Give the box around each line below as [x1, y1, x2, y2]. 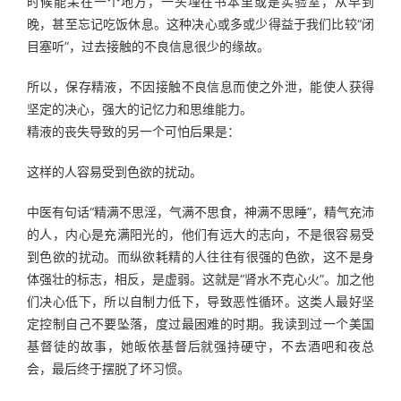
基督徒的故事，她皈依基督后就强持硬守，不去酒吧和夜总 [27, 338, 374, 354]
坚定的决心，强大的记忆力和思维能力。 [27, 101, 252, 116]
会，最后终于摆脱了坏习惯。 [27, 361, 190, 376]
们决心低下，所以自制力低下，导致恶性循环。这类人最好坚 [27, 294, 374, 309]
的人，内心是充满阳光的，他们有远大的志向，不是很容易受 [27, 226, 374, 242]
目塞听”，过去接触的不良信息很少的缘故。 [27, 38, 269, 54]
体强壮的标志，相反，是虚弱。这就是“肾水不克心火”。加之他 [27, 271, 374, 286]
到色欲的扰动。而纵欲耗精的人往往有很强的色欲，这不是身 [27, 249, 374, 264]
